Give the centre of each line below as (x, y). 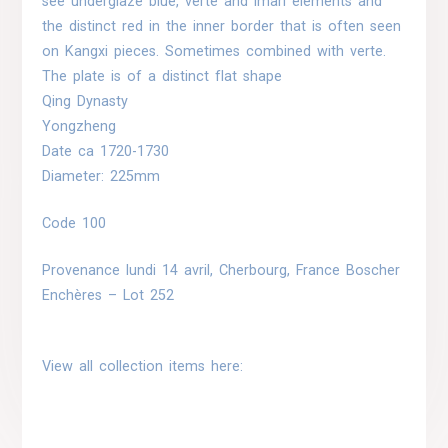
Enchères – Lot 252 (108, 295)
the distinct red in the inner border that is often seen (222, 27)
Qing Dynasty (85, 102)
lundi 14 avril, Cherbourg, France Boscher (263, 270)
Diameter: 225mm (101, 177)
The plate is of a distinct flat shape (162, 77)
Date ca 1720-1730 (106, 152)
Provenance (84, 270)
